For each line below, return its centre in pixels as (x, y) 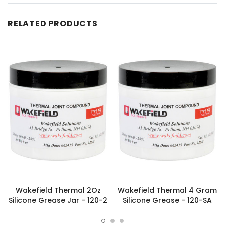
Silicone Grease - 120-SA (167, 200)
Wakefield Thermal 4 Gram (167, 190)
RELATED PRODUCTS (53, 23)
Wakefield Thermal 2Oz (58, 190)
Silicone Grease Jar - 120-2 (58, 200)
